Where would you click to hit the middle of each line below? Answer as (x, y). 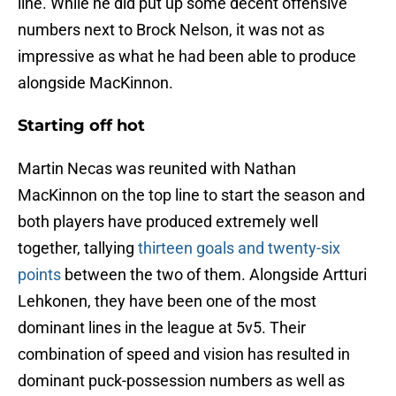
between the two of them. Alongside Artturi (214, 275)
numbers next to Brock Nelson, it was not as (171, 30)
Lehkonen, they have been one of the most (167, 301)
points (39, 275)
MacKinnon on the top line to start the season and (191, 195)
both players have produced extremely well (168, 222)
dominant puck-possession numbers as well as (181, 381)
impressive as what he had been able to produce (187, 57)
